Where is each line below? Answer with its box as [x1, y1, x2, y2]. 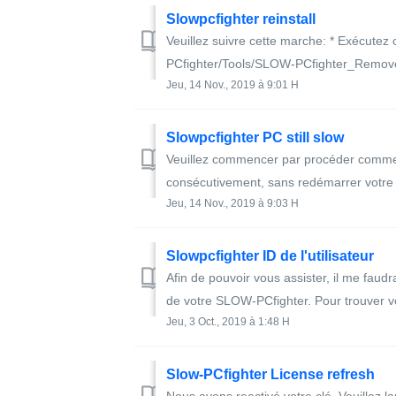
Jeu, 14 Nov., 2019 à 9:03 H [166, 197, 299, 209]
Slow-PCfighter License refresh [166, 367, 375, 382]
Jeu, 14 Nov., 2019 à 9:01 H [166, 79, 299, 91]
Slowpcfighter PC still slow [166, 130, 344, 145]
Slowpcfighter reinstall [166, 11, 316, 27]
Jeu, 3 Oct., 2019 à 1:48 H [166, 316, 290, 328]
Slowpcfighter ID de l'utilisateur [166, 248, 374, 263]
